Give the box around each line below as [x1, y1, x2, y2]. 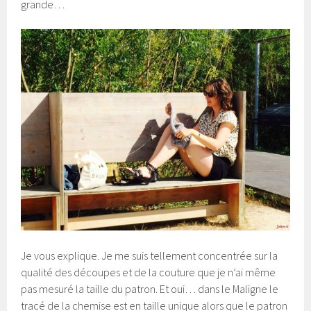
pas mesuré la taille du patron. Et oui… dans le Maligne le [21, 282, 279, 296]
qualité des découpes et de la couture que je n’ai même [21, 265, 276, 280]
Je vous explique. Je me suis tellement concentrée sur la [21, 249, 278, 263]
